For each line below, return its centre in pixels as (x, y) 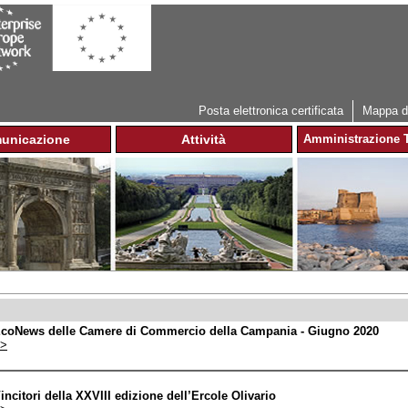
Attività (204, 139)
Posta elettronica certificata (271, 111)
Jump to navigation (204, 17)
